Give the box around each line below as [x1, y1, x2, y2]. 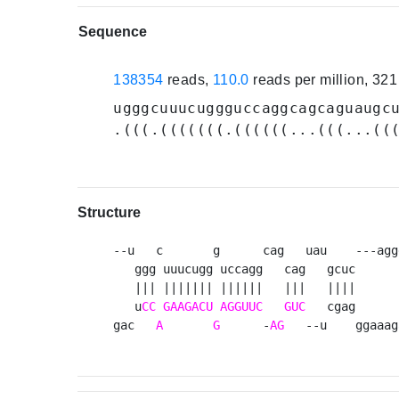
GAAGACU [163, 299, 214, 314]
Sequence [78, 24, 148, 40]
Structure [77, 205, 142, 221]
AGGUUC [220, 299, 264, 314]
